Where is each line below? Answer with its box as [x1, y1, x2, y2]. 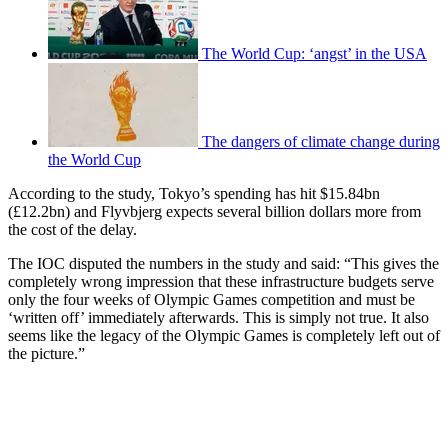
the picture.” [8, 344, 85, 362]
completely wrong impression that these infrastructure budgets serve [8, 272, 434, 290]
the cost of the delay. [8, 220, 137, 238]
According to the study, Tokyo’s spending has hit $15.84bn [8, 184, 380, 202]
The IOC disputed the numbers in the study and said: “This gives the [8, 254, 439, 272]
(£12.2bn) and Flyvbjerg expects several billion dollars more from [8, 202, 421, 220]
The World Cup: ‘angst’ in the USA [202, 44, 427, 62]
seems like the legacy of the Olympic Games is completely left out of [8, 326, 440, 344]
